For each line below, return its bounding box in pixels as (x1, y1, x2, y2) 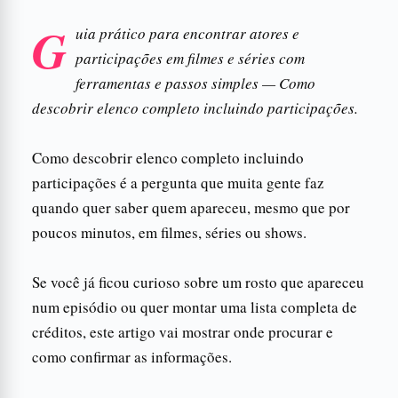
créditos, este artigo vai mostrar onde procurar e (32, 321, 333, 342)
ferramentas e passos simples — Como (76, 72, 315, 93)
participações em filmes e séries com (76, 47, 305, 68)
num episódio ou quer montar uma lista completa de (32, 296, 357, 317)
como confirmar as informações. (32, 346, 232, 367)
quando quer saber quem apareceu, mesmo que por (32, 196, 350, 218)
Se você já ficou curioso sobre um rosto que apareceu (32, 271, 364, 292)
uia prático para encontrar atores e (76, 22, 299, 44)
